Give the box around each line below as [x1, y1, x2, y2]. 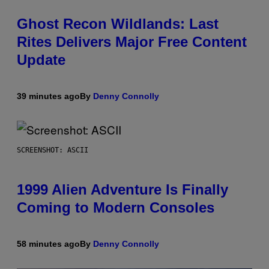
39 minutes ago [17, 91, 80, 101]
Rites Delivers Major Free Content [17, 34, 247, 50]
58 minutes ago [17, 239, 80, 249]
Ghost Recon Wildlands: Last [17, 16, 219, 32]
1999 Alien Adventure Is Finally [17, 181, 228, 198]
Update [17, 52, 65, 68]
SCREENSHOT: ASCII [17, 146, 88, 155]
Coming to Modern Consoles [17, 199, 214, 216]
